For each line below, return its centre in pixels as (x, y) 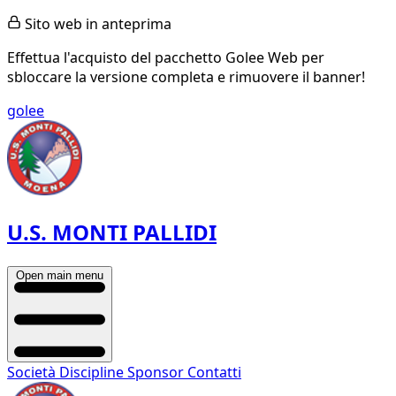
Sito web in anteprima (96, 24)
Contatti (214, 372)
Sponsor (157, 372)
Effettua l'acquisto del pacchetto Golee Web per (166, 57)
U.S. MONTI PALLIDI (112, 232)
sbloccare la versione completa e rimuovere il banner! (186, 77)
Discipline (93, 372)
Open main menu (60, 275)
